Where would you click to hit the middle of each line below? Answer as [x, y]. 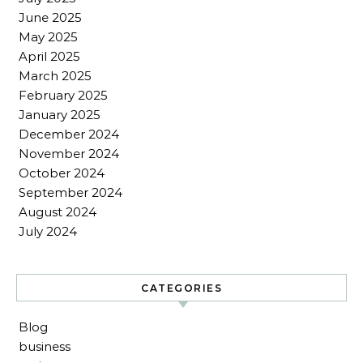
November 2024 [69, 154]
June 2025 [50, 17]
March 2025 [55, 76]
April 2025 [49, 56]
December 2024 [69, 134]
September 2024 [70, 192]
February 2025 [63, 95]
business [45, 346]
